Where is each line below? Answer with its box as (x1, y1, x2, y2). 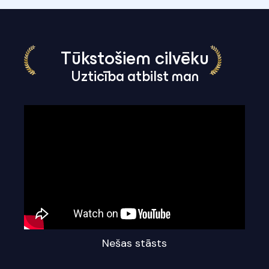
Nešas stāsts (102, 236, 167, 251)
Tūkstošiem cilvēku (60, 52, 209, 68)
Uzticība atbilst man (70, 71, 199, 85)
